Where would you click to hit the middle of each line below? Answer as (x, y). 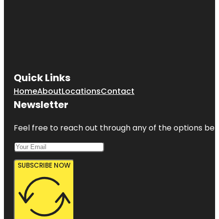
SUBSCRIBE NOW (44, 165)
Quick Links (42, 77)
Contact (118, 91)
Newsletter (41, 104)
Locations (81, 91)
